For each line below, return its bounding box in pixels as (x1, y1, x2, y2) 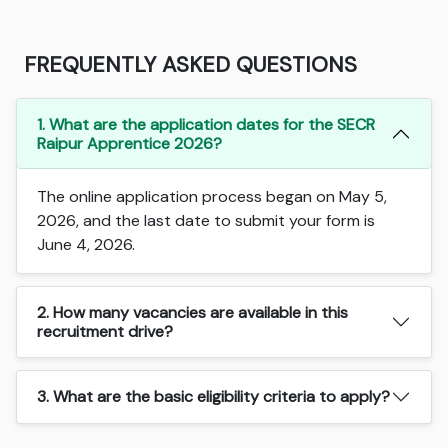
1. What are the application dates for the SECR (37, 113, 376, 135)
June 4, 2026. (37, 233, 136, 255)
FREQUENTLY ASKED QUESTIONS (24, 49, 358, 79)
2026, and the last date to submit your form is (37, 209, 376, 231)
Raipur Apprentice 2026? (37, 132, 223, 154)
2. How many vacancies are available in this (37, 301, 349, 323)
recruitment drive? (37, 320, 174, 342)
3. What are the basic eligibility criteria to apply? (37, 386, 391, 408)
